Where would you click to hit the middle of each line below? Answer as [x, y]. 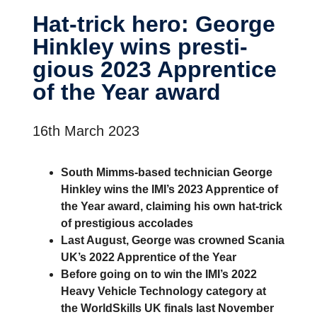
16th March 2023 [86, 131]
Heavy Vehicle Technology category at [163, 291]
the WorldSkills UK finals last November [167, 308]
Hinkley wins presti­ [140, 47]
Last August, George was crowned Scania [173, 240]
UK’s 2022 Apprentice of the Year [149, 257]
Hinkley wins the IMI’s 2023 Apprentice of [169, 189]
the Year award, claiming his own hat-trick [172, 206]
